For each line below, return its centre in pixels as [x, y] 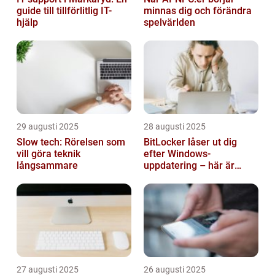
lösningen [165, 177]
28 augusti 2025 [175, 126]
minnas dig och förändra [198, 11]
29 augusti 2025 [48, 126]
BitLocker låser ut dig [190, 142]
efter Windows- [177, 154]
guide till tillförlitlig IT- [64, 11]
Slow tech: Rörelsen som [71, 142]
